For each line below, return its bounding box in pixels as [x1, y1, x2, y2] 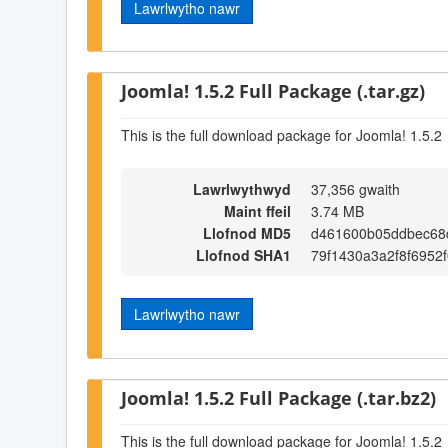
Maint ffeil [224, 201, 291, 222]
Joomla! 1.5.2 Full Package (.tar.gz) [121, 78, 425, 104]
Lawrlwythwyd [193, 179, 291, 200]
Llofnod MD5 [203, 223, 291, 244]
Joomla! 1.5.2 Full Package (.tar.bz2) [121, 384, 436, 410]
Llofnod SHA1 [196, 245, 291, 266]
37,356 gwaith [311, 179, 400, 200]
